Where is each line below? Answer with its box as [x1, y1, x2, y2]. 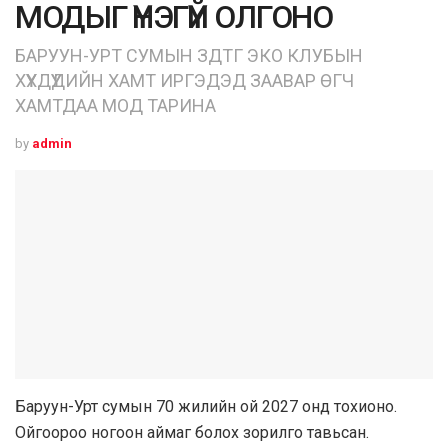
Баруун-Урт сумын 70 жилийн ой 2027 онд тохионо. [15, 397, 397, 417]
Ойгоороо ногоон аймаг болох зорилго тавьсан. [15, 423, 369, 443]
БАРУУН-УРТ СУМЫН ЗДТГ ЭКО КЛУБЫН [15, 45, 363, 67]
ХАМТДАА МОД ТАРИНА [15, 95, 216, 117]
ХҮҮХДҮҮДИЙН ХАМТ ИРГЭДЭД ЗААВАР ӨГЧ [15, 70, 354, 92]
